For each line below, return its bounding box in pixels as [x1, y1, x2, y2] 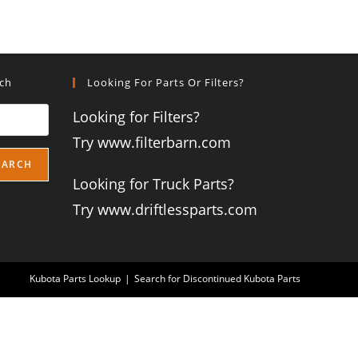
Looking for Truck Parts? [73, 174, 234, 194]
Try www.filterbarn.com [73, 133, 231, 153]
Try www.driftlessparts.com [73, 200, 257, 220]
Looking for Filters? [73, 107, 200, 127]
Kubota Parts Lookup [30, 272, 121, 286]
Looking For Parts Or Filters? [87, 75, 245, 90]
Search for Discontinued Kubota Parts [134, 272, 300, 286]
